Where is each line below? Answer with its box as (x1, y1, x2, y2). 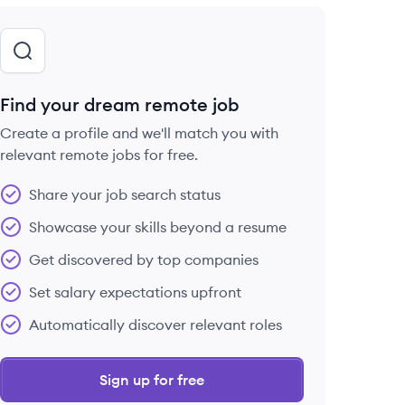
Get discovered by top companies (29, 250, 259, 268)
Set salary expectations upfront (29, 283, 241, 301)
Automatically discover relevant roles (29, 316, 282, 334)
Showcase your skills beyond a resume (29, 218, 287, 236)
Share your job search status (29, 185, 221, 203)
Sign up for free (99, 371, 204, 389)
